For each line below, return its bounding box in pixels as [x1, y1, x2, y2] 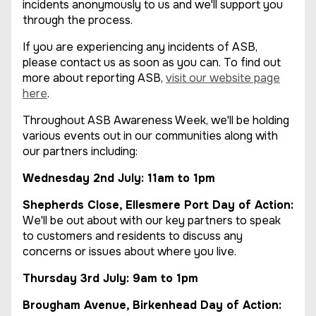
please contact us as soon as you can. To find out [23, 55, 281, 70]
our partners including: [23, 144, 138, 159]
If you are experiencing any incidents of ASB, [23, 39, 257, 54]
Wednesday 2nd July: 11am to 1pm [23, 171, 215, 186]
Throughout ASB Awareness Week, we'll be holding [23, 113, 289, 128]
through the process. [23, 13, 133, 28]
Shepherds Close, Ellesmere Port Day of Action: [23, 197, 293, 212]
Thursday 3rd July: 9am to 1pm [23, 271, 198, 286]
